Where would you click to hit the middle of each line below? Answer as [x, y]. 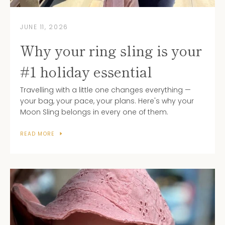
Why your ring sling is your [111, 50]
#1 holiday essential [86, 71]
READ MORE [37, 134]
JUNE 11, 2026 [44, 27]
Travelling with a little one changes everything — [105, 90]
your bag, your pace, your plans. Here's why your [107, 101]
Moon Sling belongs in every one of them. [94, 112]
